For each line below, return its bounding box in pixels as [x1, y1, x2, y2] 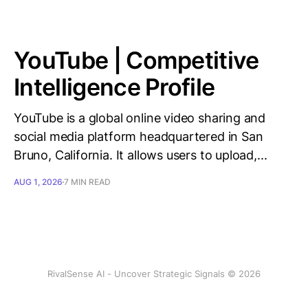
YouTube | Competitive [14, 46, 259, 74]
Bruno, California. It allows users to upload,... [14, 148, 267, 162]
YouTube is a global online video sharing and [14, 111, 266, 125]
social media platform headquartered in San [14, 129, 263, 144]
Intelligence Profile [14, 73, 215, 101]
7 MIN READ [64, 177, 111, 187]
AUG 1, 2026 [14, 177, 63, 187]
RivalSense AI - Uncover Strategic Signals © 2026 [47, 268, 261, 279]
